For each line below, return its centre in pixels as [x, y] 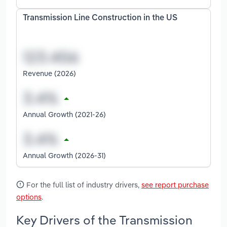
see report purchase [175, 184]
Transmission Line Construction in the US [100, 18]
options [29, 197]
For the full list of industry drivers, [83, 184]
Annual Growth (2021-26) [64, 114]
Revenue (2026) [49, 73]
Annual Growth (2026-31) [64, 155]
